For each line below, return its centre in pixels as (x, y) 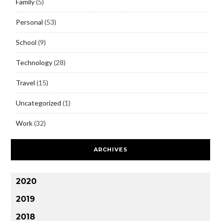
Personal (29, 22)
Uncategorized (38, 103)
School (26, 42)
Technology (34, 62)
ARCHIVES (110, 149)
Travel (25, 82)
